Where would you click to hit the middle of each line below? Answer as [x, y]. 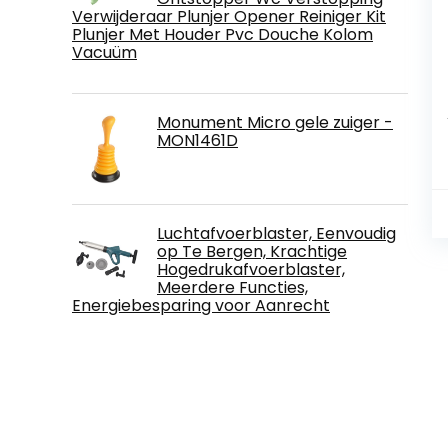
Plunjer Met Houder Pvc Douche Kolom [222, 34]
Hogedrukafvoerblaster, [251, 269]
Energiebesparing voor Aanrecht [201, 305]
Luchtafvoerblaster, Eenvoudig [276, 233]
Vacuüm [104, 52]
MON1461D [197, 140]
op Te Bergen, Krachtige [252, 251]
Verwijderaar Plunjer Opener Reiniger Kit [229, 16]
